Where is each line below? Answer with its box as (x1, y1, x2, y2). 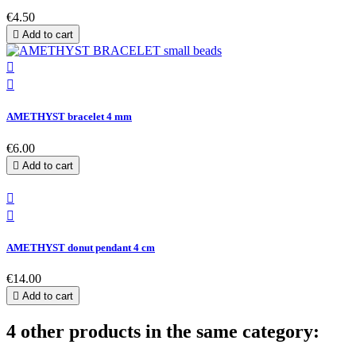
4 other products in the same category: (6, 320, 319, 342)
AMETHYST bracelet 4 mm (6, 110, 132, 123)
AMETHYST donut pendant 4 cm (6, 241, 155, 253)
